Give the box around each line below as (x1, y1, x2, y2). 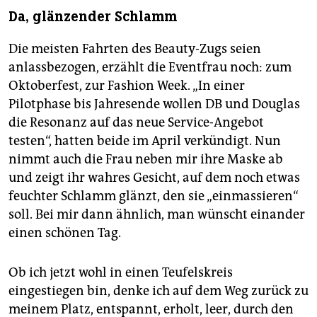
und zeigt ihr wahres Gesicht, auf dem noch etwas (8, 170, 300, 186)
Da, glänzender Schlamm (8, 8, 177, 26)
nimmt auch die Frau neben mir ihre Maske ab (8, 151, 283, 168)
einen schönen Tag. (8, 225, 121, 241)
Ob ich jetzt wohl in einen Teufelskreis (8, 265, 233, 281)
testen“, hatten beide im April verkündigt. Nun (8, 133, 281, 149)
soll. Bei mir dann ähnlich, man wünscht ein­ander (8, 207, 305, 223)
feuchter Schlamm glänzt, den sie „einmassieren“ (8, 188, 299, 204)
